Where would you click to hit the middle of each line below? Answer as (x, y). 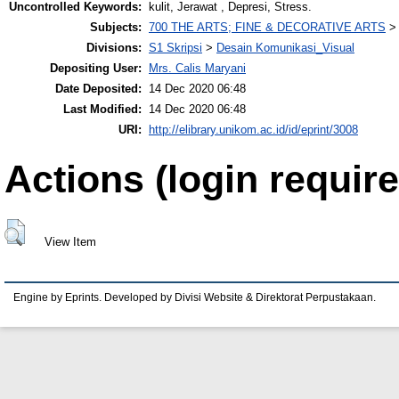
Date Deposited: (98, 89)
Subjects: (116, 28)
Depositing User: (96, 69)
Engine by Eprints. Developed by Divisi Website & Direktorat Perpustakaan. (195, 298)
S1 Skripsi (175, 48)
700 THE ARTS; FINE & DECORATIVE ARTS (267, 28)
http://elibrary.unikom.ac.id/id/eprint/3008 (253, 130)
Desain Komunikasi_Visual (285, 48)
